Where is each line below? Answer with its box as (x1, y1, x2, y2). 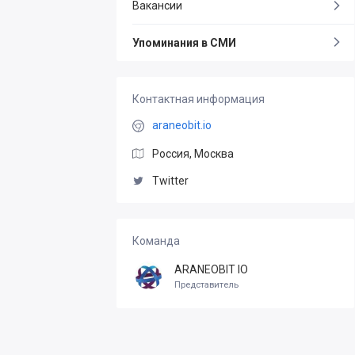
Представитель (174, 279, 239, 291)
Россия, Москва (152, 147, 235, 160)
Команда (132, 234, 180, 247)
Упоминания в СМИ (132, 36, 236, 49)
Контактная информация (132, 93, 265, 105)
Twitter (152, 174, 189, 187)
